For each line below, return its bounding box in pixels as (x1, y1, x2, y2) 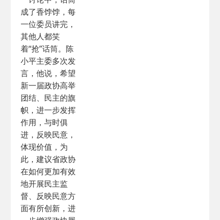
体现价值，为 (21, 141, 68, 152)
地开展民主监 (21, 178, 68, 189)
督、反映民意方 (21, 191, 76, 201)
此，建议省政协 (21, 154, 76, 165)
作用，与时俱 (21, 117, 68, 128)
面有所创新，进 (21, 203, 76, 214)
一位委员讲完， (21, 19, 76, 29)
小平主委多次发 (21, 55, 76, 66)
